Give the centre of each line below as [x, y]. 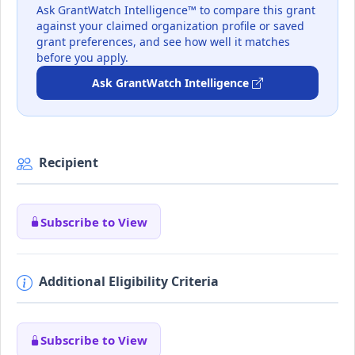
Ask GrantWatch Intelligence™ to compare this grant [176, 10]
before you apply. [82, 57]
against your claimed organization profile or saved [170, 25]
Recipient [69, 162]
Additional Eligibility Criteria [129, 281]
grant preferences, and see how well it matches [163, 41]
